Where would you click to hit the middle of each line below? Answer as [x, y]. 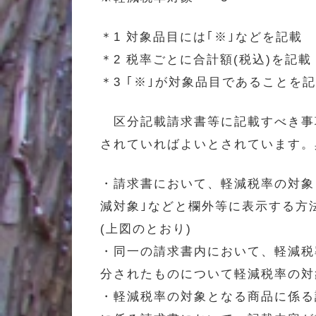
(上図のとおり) [146, 229]
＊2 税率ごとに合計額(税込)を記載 [206, 59]
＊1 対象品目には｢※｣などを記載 [201, 37]
